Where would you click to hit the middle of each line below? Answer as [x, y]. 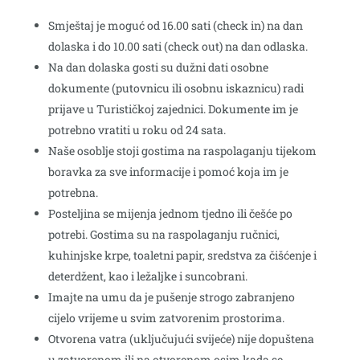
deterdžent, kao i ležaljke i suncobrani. [147, 276]
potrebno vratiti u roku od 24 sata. [137, 130]
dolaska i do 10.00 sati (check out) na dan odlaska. [178, 47]
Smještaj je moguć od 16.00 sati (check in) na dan [175, 26]
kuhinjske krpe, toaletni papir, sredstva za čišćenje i [182, 256]
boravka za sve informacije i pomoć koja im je [168, 172]
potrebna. [73, 193]
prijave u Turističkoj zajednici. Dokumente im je [173, 109]
